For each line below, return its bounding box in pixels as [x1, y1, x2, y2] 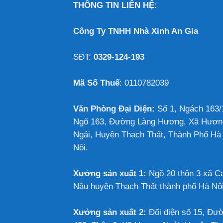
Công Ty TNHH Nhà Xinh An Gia [73, 26, 198, 36]
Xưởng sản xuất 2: [73, 207, 146, 217]
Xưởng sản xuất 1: [73, 168, 146, 178]
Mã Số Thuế [73, 78, 119, 88]
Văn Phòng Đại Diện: [73, 104, 155, 113]
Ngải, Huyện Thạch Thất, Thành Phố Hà [73, 129, 221, 139]
